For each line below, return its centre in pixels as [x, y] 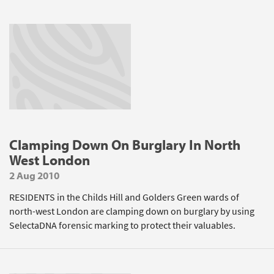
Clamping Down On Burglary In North [125, 145]
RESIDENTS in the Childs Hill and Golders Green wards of [124, 197]
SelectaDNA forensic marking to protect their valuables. [122, 225]
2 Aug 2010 [34, 175]
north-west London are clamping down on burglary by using [132, 211]
